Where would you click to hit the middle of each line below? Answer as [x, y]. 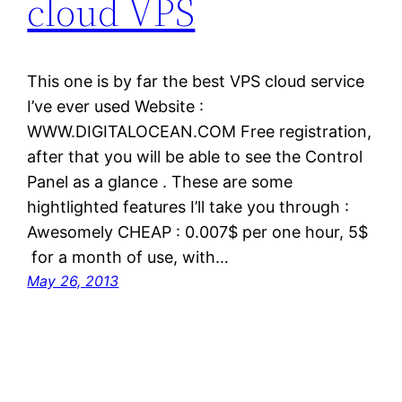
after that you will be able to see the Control [195, 156]
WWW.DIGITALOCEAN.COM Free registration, [200, 131]
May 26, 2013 [73, 280]
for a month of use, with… [128, 257]
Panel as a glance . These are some [160, 181]
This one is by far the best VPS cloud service [196, 81]
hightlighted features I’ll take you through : [188, 206]
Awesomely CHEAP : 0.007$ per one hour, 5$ [198, 232]
